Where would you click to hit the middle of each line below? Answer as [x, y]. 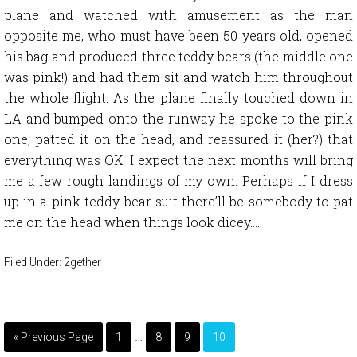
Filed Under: [34, 262]
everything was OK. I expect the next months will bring [178, 159]
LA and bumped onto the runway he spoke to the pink [178, 118]
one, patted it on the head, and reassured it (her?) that [178, 139]
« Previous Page [53, 337]
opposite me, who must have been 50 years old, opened [178, 35]
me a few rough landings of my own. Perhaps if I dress [178, 180]
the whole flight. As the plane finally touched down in [178, 97]
